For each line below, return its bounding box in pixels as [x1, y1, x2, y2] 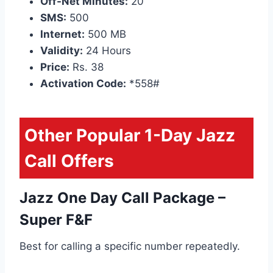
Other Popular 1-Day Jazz [24, 124, 235, 146]
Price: [40, 60, 69, 73]
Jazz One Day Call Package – [19, 188, 225, 207]
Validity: [40, 44, 83, 57]
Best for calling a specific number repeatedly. [19, 239, 240, 252]
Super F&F [19, 210, 93, 229]
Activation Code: [40, 77, 126, 90]
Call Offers [24, 150, 114, 171]
